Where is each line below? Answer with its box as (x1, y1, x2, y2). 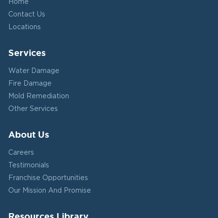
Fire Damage (8, 80, 52, 87)
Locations (8, 24, 41, 31)
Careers (8, 149, 34, 156)
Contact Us (8, 11, 45, 18)
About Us (8, 129, 49, 139)
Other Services (8, 106, 58, 112)
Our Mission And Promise (8, 187, 91, 194)
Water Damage (8, 68, 59, 74)
